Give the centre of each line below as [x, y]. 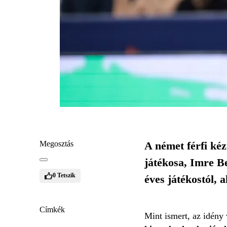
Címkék [52, 209]
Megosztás [56, 143]
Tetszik [66, 175]
